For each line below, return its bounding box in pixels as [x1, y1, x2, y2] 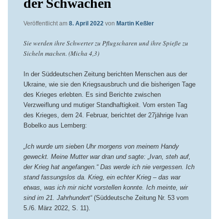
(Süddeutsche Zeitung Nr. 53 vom [91, 194, 189, 201]
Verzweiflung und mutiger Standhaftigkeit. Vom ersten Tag [23, 101, 187, 109]
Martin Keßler [116, 20, 154, 27]
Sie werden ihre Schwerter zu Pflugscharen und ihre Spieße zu [23, 39, 188, 48]
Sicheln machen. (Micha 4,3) [23, 49, 99, 58]
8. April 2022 [68, 20, 104, 27]
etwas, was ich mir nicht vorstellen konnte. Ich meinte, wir [23, 183, 188, 191]
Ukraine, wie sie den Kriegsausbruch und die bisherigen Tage [23, 81, 196, 88]
